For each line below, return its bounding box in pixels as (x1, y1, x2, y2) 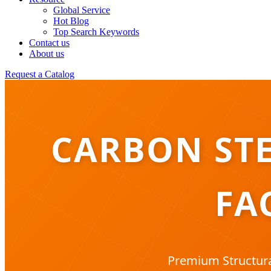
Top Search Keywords (53, 27, 139, 37)
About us (29, 48, 64, 59)
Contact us (29, 38, 70, 48)
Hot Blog (53, 16, 89, 26)
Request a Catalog (5, 69, 74, 79)
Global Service (53, 5, 110, 15)
